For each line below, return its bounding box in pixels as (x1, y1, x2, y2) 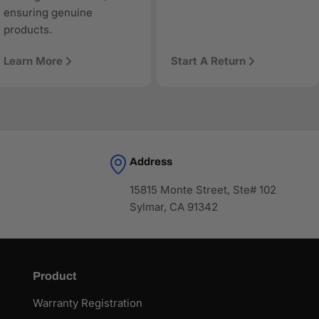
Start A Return (171, 54, 246, 68)
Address (129, 156, 172, 168)
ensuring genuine (3, 6, 93, 20)
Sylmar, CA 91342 (129, 200, 218, 214)
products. (3, 23, 52, 37)
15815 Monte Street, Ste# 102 (129, 183, 276, 197)
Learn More (3, 54, 63, 68)
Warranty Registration (33, 296, 143, 310)
